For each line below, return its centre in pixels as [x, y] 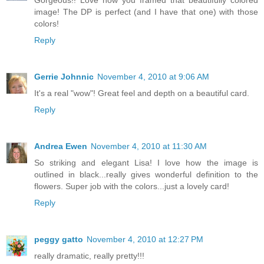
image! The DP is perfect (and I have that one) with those [146, 11]
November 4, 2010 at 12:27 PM [145, 239]
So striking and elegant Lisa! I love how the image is [146, 162]
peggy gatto [59, 239]
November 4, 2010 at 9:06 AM [153, 76]
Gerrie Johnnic [64, 76]
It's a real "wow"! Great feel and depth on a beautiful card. [142, 93]
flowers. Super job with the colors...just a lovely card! [132, 186]
